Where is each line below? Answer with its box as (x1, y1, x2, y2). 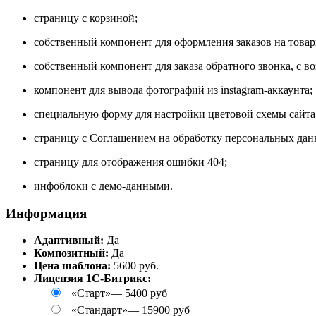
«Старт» (71, 287, 111, 300)
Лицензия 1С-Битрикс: (34, 272, 151, 285)
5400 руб (125, 287, 167, 300)
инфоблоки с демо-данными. (34, 179, 173, 192)
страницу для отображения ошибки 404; (34, 155, 227, 168)
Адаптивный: (34, 234, 107, 247)
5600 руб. (114, 260, 159, 272)
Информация (6, 205, 87, 221)
